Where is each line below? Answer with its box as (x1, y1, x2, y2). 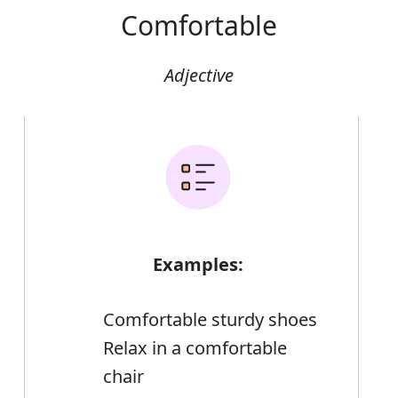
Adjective (164, 63, 234, 88)
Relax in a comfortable (103, 336, 288, 361)
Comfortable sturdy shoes (103, 307, 318, 332)
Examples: (153, 252, 244, 277)
